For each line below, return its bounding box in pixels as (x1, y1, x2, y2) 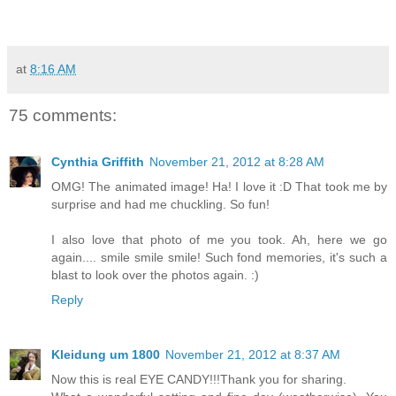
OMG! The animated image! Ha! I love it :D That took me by (51, 179, 387, 194)
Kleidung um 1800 (51, 346, 160, 362)
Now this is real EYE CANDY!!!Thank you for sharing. (51, 371, 346, 386)
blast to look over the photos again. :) (51, 267, 259, 282)
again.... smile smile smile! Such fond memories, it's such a (51, 249, 387, 264)
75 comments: (9, 106, 117, 126)
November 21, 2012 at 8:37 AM (165, 346, 340, 362)
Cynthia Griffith (51, 154, 144, 169)
